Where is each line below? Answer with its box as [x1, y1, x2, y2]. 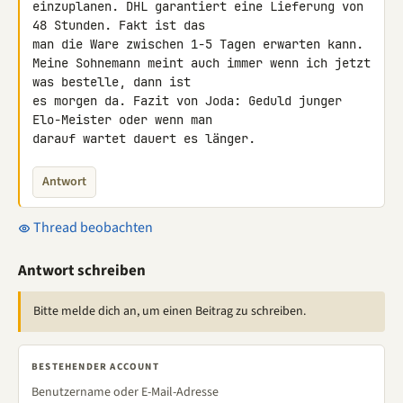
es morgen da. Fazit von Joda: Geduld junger [32, 93, 342, 109]
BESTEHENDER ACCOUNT [31, 360, 159, 373]
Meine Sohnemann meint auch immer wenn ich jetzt [32, 55, 371, 71]
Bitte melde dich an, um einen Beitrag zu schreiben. [33, 302, 306, 320]
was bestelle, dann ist [32, 74, 198, 90]
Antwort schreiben [18, 260, 146, 282]
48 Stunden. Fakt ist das [32, 17, 212, 33]
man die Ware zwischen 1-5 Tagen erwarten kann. [32, 36, 363, 52]
